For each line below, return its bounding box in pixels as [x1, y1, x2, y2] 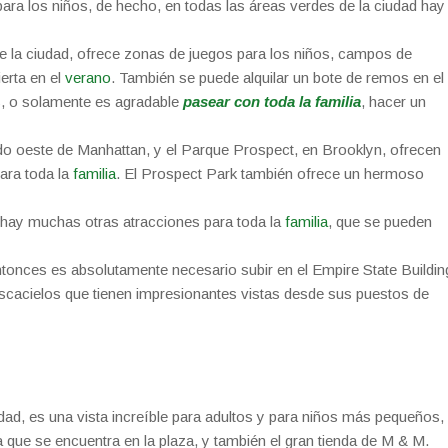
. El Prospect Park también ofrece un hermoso [116, 165, 424, 182]
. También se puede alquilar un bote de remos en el [111, 69, 444, 86]
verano [65, 69, 111, 86]
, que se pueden [328, 213, 432, 230]
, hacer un [361, 93, 426, 110]
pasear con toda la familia [179, 93, 361, 110]
